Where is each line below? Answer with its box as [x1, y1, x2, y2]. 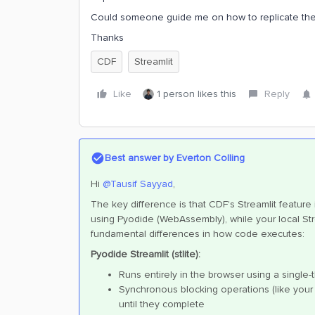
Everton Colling [174, 152, 245, 164]
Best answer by [105, 152, 174, 164]
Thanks [91, 32, 124, 44]
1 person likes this [157, 88, 236, 100]
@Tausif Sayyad [103, 178, 173, 190]
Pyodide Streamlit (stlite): [91, 248, 200, 260]
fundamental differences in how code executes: [91, 228, 304, 240]
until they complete [119, 298, 205, 310]
